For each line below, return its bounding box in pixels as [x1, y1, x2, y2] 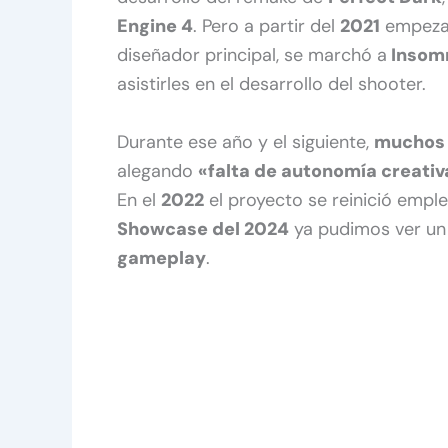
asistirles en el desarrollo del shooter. [117, 72, 426, 97]
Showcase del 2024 [117, 217, 289, 242]
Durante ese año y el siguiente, [117, 130, 374, 155]
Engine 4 [117, 14, 193, 39]
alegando [117, 159, 198, 184]
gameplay [117, 246, 206, 271]
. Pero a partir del [193, 14, 340, 39]
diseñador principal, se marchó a [117, 43, 387, 68]
